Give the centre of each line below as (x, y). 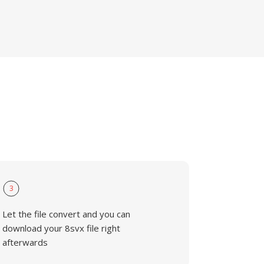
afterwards (25, 242)
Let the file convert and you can (67, 214)
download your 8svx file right (62, 228)
